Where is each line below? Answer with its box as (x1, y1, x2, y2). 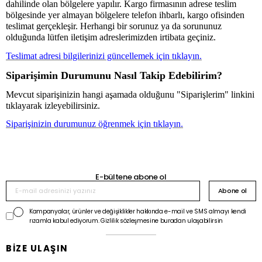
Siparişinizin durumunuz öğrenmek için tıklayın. (6, 119, 183, 129)
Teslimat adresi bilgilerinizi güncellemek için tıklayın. (6, 50, 202, 61)
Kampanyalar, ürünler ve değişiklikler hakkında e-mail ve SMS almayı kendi (29, 206, 246, 216)
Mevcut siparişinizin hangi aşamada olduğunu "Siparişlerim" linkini (6, 89, 254, 99)
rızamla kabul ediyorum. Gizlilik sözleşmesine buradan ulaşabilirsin (29, 216, 223, 225)
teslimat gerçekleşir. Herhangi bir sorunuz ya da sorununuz (6, 21, 222, 32)
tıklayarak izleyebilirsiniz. (6, 100, 100, 111)
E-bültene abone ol (95, 171, 167, 182)
